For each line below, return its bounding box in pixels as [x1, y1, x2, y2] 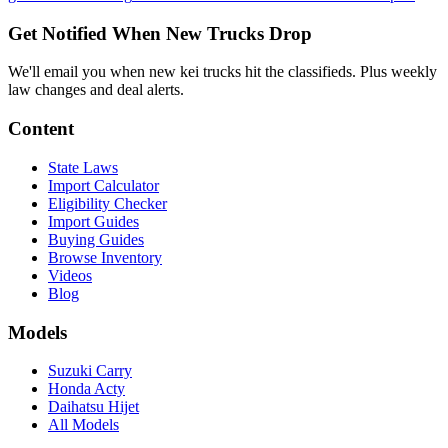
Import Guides [48, 212, 139, 230]
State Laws [48, 158, 118, 176]
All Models [48, 416, 119, 434]
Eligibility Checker [48, 194, 167, 212]
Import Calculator [48, 176, 159, 194]
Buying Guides [48, 230, 144, 248]
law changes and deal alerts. [8, 81, 184, 99]
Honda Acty [48, 380, 125, 398]
